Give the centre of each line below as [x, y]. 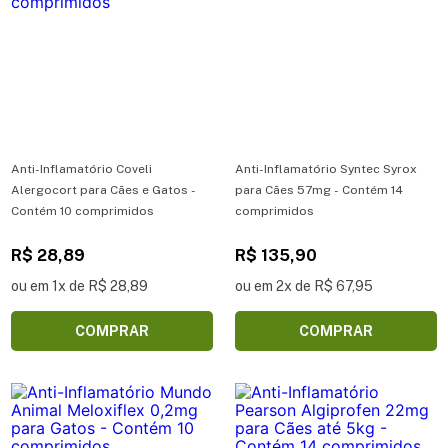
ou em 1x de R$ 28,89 [79, 285]
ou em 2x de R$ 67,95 [304, 285]
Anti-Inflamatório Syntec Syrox [326, 168]
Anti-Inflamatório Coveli [81, 168]
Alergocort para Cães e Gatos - [103, 189]
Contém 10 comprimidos [82, 210]
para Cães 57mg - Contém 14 [319, 189]
